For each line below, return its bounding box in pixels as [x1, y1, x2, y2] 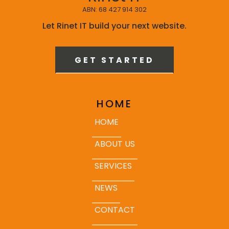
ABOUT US [94, 138, 135, 150]
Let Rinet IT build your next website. [42, 20, 187, 32]
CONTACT [94, 204, 135, 216]
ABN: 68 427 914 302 [82, 5, 147, 14]
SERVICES [94, 160, 132, 172]
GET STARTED [75, 54, 154, 66]
